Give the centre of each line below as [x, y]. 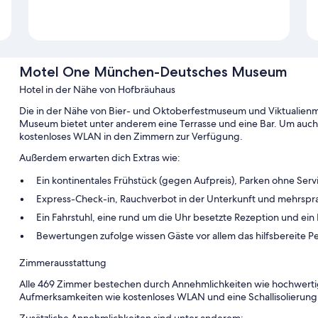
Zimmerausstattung [62, 263]
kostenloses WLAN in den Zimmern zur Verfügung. [131, 137]
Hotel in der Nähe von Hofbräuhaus [97, 90]
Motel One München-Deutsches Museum [153, 72]
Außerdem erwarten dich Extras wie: [99, 158]
